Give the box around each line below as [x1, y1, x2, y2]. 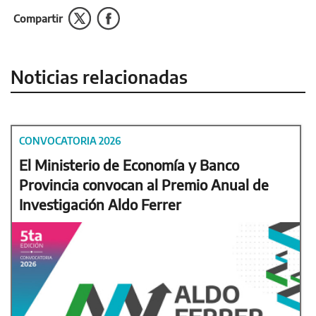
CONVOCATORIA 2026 [19, 134, 121, 147]
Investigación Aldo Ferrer [19, 195, 181, 213]
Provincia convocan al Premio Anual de [19, 175, 269, 193]
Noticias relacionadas [11, 65, 188, 88]
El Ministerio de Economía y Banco [19, 155, 239, 174]
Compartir [13, 11, 63, 25]
